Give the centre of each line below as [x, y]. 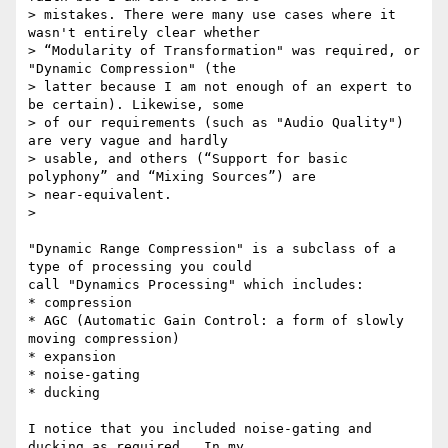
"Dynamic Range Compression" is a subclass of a [212, 249]
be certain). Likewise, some [136, 105]
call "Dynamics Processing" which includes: [196, 285]
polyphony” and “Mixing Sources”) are [172, 177]
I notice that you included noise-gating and [200, 429]
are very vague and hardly [128, 141]
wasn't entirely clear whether [144, 33]
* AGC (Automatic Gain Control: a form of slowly [216, 321]
